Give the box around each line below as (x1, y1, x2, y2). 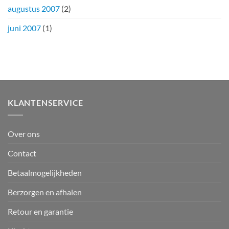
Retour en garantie (8, 206, 73, 216)
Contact (8, 148, 36, 158)
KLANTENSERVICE (8, 98, 84, 108)
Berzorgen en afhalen (8, 187, 82, 197)
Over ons (8, 128, 40, 139)
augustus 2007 (8, 4, 60, 14)
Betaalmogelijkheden (8, 167, 82, 177)
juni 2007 (8, 23, 41, 33)
